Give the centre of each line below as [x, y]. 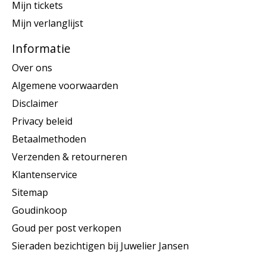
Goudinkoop [39, 210]
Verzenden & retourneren [69, 156]
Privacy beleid [42, 121]
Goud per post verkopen [66, 228]
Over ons [32, 67]
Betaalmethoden [49, 139]
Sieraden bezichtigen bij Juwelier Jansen [100, 246]
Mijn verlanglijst [47, 23]
